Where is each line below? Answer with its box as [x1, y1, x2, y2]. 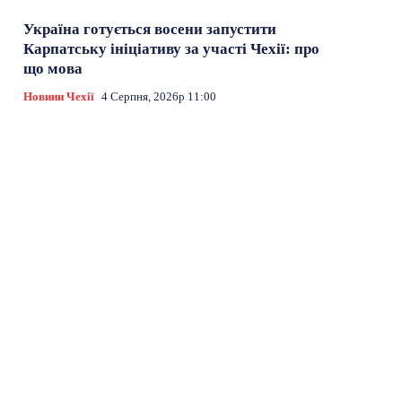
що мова [23, 59, 83, 77]
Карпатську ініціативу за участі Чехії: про [23, 39, 320, 57]
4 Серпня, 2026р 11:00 [101, 89, 217, 103]
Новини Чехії [23, 89, 95, 103]
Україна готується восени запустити [23, 20, 277, 38]
